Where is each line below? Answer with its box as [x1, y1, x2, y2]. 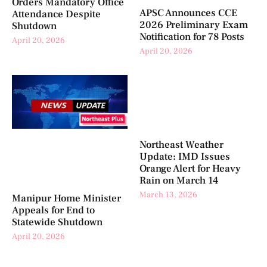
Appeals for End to [12, 203, 95, 217]
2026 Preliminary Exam [139, 18, 248, 32]
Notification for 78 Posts [139, 30, 244, 44]
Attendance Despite [12, 7, 101, 21]
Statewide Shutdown [12, 215, 103, 229]
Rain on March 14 [139, 173, 218, 187]
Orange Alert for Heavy [139, 162, 241, 175]
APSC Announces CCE [139, 6, 237, 20]
